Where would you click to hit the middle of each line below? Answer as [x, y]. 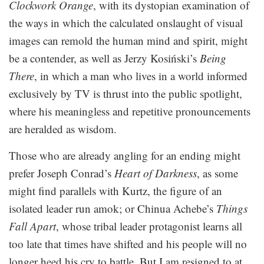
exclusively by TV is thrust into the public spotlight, [126, 93]
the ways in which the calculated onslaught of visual [126, 22]
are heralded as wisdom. [63, 128]
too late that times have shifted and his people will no [128, 243]
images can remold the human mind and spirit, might [128, 40]
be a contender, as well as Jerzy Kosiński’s [104, 58]
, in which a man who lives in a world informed [141, 75]
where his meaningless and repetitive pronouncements [130, 111]
